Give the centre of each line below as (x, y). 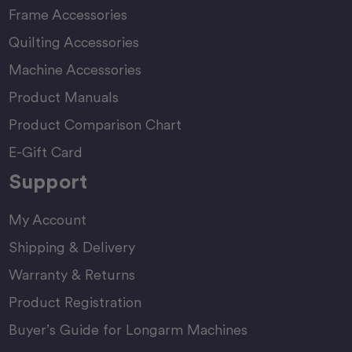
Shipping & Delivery (71, 247)
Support (48, 181)
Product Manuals (63, 97)
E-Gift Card (45, 152)
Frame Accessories (68, 14)
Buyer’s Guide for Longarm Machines (128, 329)
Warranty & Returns (71, 274)
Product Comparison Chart (95, 124)
